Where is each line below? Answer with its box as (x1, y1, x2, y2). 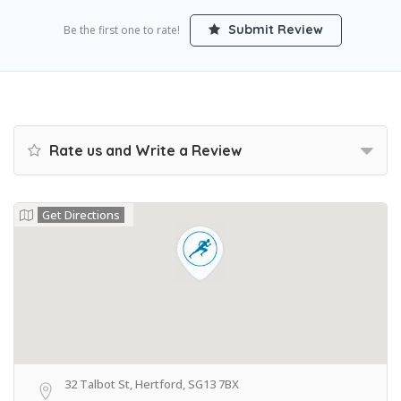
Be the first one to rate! (64, 22, 180, 38)
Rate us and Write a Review (46, 141, 242, 159)
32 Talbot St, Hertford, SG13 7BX (64, 376, 239, 392)
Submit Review (225, 21, 323, 38)
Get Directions (42, 207, 120, 223)
